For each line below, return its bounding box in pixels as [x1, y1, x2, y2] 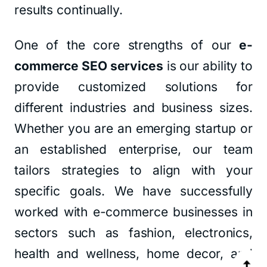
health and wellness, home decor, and [14, 246, 253, 261]
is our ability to [163, 58, 253, 73]
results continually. [14, 2, 123, 17]
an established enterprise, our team [14, 142, 253, 157]
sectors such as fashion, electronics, [14, 225, 253, 240]
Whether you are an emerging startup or [14, 121, 253, 136]
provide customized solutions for [14, 79, 253, 94]
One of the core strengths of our [14, 38, 240, 52]
